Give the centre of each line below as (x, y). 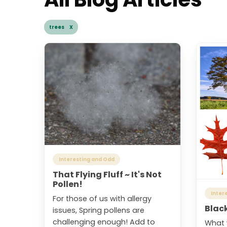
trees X (61, 27)
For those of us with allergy (102, 199)
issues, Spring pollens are (99, 211)
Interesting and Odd (86, 160)
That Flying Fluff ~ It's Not (107, 175)
